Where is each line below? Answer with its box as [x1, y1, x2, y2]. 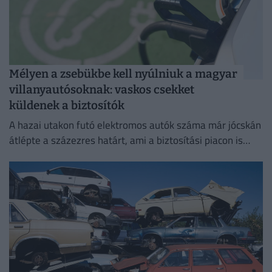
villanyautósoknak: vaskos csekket [9, 83, 194, 97]
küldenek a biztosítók [9, 98, 124, 113]
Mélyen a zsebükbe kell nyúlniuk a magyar [9, 67, 237, 81]
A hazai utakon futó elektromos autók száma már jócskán [9, 117, 261, 133]
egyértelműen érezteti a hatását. [9, 147, 154, 163]
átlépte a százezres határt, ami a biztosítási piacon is [9, 132, 243, 148]
